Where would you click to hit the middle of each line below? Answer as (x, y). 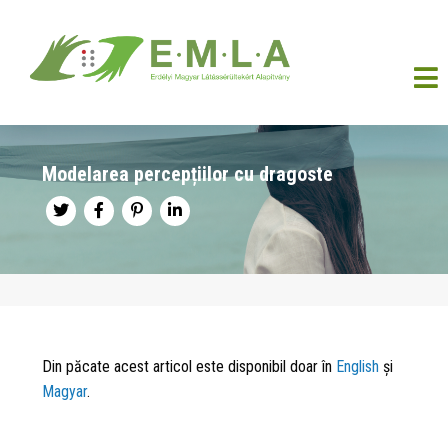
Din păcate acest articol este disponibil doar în (189, 366)
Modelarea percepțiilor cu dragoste (187, 174)
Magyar (64, 391)
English (357, 366)
